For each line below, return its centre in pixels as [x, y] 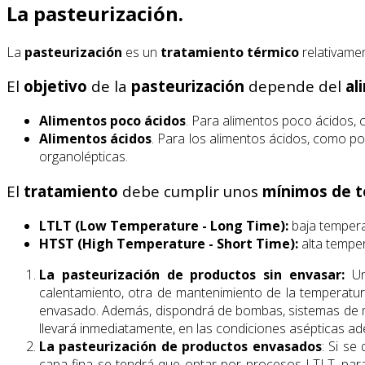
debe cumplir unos [190, 191]
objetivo [55, 86]
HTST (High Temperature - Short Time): [169, 243]
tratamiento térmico [230, 52]
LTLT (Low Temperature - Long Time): [164, 225]
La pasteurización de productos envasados [180, 346]
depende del [295, 86]
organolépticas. [84, 157]
